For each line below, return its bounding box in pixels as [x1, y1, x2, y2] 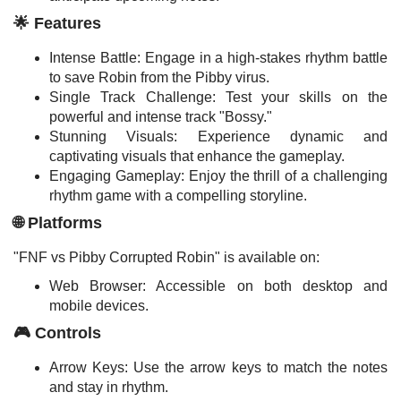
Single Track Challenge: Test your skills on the [49, 90, 388, 105]
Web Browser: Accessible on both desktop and [49, 278, 388, 294]
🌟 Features [13, 14, 101, 32]
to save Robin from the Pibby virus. [49, 70, 269, 85]
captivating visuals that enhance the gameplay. [49, 149, 345, 164]
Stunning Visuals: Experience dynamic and [49, 129, 388, 144]
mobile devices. [49, 298, 149, 313]
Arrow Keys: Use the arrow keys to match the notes [49, 360, 388, 375]
